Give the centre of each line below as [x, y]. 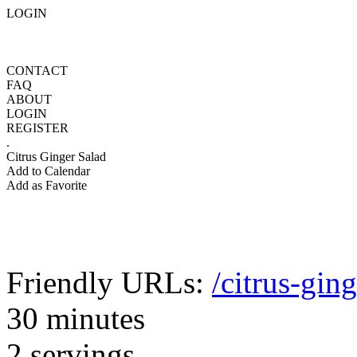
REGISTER [37, 128]
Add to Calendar [48, 171]
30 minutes [76, 318]
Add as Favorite [47, 185]
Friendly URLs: [109, 282]
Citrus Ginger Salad [56, 157]
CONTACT [37, 71]
